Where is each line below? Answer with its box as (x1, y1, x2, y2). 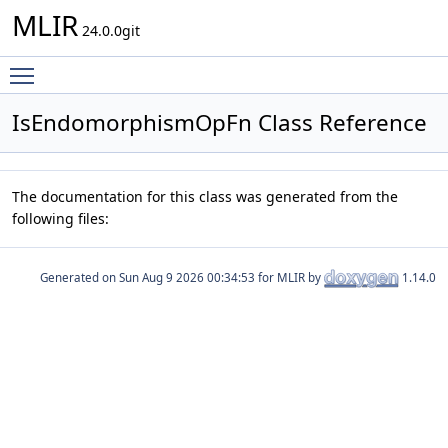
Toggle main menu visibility (44, 57, 229, 76)
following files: (12, 209, 109, 228)
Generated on (40, 269, 119, 285)
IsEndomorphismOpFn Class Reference (12, 107, 427, 138)
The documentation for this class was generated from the (12, 187, 398, 206)
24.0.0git (78, 21, 140, 40)
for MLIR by (255, 269, 324, 285)
